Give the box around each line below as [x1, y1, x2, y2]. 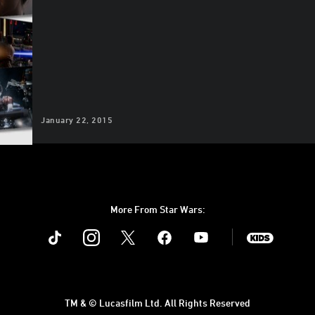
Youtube [201, 221, 241, 234]
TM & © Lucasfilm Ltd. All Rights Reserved [65, 297, 250, 309]
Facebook [165, 221, 211, 234]
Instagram [91, 221, 141, 234]
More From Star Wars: [110, 203, 205, 216]
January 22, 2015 [41, 115, 113, 125]
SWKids [260, 221, 297, 234]
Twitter [128, 221, 163, 234]
